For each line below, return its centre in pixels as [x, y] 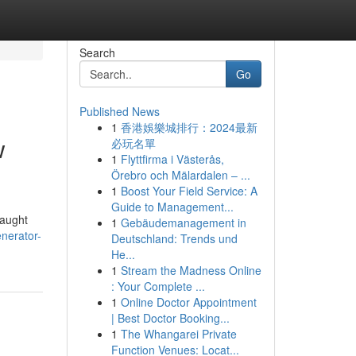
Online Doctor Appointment [188, 302]
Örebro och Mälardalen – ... [180, 175]
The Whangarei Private [178, 334]
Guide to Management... [172, 207]
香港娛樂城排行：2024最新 [189, 127]
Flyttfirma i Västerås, [172, 159]
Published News [119, 111]
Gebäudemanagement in [183, 222]
